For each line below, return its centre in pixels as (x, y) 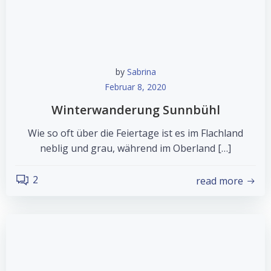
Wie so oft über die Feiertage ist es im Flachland (135, 133)
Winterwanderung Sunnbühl (135, 110)
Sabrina (141, 72)
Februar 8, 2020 (135, 87)
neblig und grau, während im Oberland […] (135, 148)
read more (220, 181)
